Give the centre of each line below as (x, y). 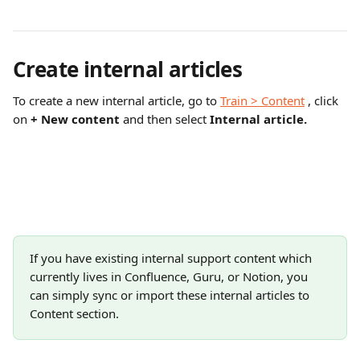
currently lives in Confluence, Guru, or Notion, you (170, 276)
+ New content (77, 119)
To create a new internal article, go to (117, 100)
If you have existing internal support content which (172, 258)
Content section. (74, 313)
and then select (166, 119)
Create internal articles (128, 69)
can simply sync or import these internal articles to (171, 295)
